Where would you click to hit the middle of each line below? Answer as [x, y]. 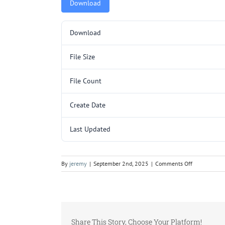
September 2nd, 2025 [121, 163]
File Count [86, 81]
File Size [82, 57]
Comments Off [174, 163]
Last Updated [90, 129]
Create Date [88, 105]
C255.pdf [204, 173]
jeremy [78, 163]
